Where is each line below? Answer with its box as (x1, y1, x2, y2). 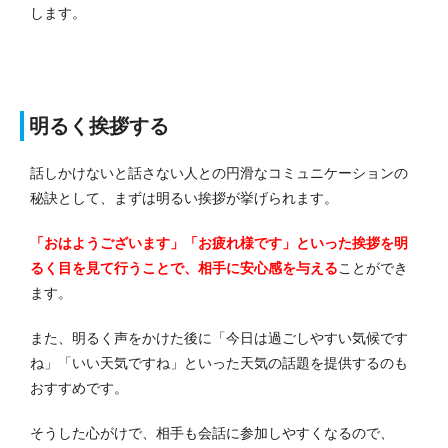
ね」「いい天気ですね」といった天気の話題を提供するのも (30, 354, 408, 371)
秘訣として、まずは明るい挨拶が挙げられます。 (30, 189, 338, 206)
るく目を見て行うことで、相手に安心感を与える (30, 259, 338, 276)
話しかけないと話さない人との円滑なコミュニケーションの (30, 164, 408, 181)
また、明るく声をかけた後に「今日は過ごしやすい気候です (30, 329, 408, 346)
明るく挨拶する (29, 114, 169, 137)
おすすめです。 (30, 379, 128, 396)
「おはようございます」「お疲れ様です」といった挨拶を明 (30, 234, 408, 251)
